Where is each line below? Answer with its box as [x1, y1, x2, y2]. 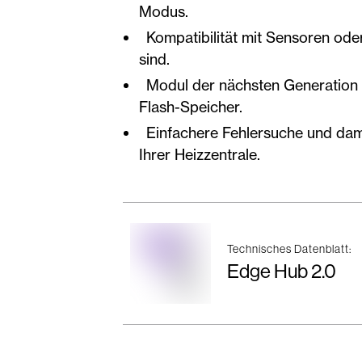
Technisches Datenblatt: [227, 242, 351, 256]
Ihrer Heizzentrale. [139, 145, 263, 163]
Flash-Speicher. [139, 97, 242, 116]
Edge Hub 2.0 [227, 260, 336, 283]
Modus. [139, 2, 188, 20]
